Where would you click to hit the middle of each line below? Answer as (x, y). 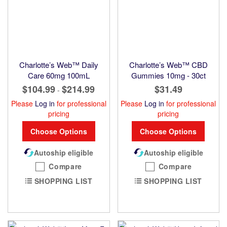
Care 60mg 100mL (59, 75)
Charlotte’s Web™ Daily (59, 64)
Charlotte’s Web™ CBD (168, 64)
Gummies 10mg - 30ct (168, 75)
